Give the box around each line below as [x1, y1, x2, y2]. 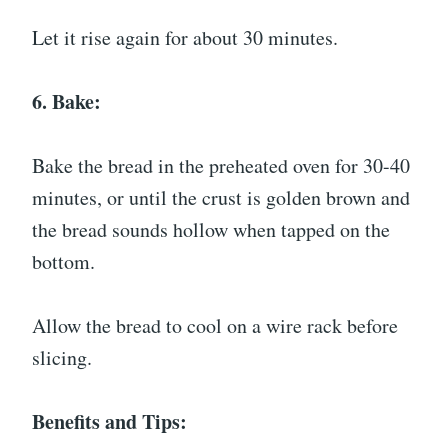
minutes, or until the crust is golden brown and [32, 184, 410, 211]
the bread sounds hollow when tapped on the [32, 216, 390, 243]
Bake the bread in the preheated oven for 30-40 [32, 152, 410, 179]
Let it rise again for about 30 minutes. [32, 24, 338, 51]
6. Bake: [32, 87, 101, 116]
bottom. [32, 248, 95, 275]
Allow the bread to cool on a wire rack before [32, 312, 398, 339]
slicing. [32, 344, 92, 371]
